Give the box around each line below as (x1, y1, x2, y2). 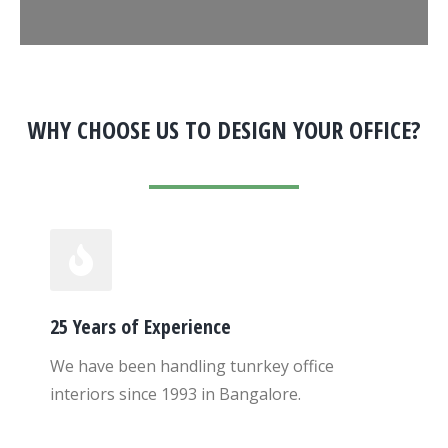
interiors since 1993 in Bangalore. (50, 383, 301, 405)
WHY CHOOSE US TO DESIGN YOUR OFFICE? (27, 113, 421, 146)
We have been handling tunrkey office (50, 355, 334, 377)
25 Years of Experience (50, 313, 231, 340)
